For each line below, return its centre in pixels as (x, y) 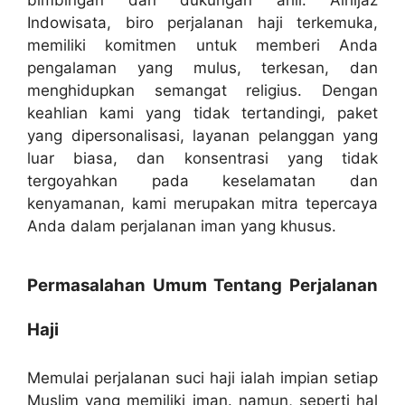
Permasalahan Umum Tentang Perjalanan (202, 286)
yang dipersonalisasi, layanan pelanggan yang (202, 135)
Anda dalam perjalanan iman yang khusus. (182, 226)
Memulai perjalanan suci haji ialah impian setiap (202, 378)
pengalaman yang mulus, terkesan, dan (202, 67)
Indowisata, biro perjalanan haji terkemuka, (202, 22)
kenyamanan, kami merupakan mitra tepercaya (202, 203)
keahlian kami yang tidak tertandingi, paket (202, 113)
